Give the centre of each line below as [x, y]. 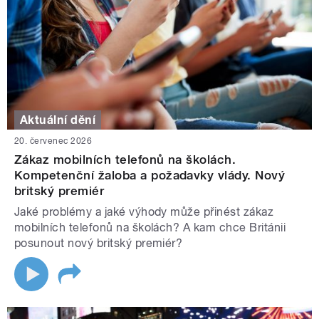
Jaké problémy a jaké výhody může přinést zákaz [144, 212]
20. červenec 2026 [53, 141]
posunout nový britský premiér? [99, 244]
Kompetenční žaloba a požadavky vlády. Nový [150, 176]
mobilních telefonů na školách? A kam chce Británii [150, 228]
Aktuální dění [58, 120]
